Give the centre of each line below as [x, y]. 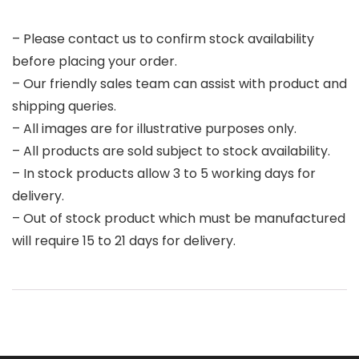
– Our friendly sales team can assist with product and [179, 83]
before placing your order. [95, 61]
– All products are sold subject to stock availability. [171, 151]
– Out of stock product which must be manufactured [179, 218]
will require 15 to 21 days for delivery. [124, 240]
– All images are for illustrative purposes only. [154, 128]
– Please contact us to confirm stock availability [163, 38]
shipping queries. [64, 106]
